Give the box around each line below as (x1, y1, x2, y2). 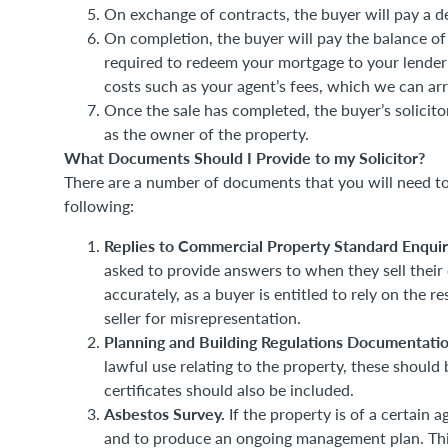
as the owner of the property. (104, 123, 309, 144)
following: (64, 195, 134, 216)
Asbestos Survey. (104, 402, 225, 425)
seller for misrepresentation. (104, 307, 301, 328)
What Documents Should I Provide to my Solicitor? (64, 146, 425, 169)
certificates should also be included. (104, 379, 354, 400)
